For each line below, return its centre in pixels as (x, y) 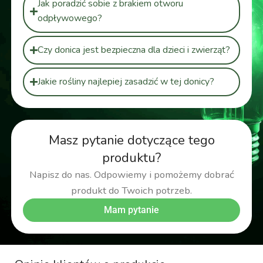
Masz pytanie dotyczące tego (131, 141)
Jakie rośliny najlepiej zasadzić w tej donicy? (126, 82)
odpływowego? (70, 18)
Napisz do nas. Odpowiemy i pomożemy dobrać (131, 175)
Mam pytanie (131, 210)
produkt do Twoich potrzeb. (131, 191)
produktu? (131, 158)
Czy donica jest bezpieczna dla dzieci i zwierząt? (134, 50)
